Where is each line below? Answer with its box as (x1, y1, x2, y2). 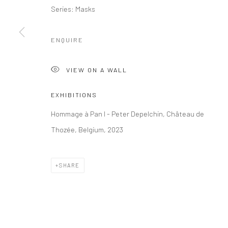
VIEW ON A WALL (66, 65, 127, 74)
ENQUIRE (51, 35, 83, 44)
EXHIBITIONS (51, 91, 98, 98)
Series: (51, 4, 74, 13)
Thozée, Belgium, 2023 (51, 124, 123, 134)
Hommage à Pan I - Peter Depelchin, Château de (51, 108, 204, 118)
